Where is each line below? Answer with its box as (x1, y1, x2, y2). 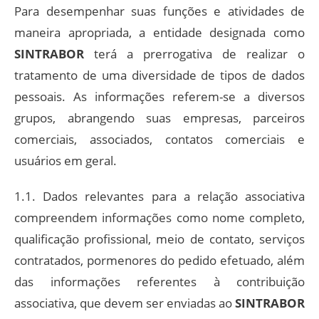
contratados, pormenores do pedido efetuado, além (14, 251, 305, 268)
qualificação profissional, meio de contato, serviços (14, 230, 305, 247)
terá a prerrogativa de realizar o (84, 45, 305, 62)
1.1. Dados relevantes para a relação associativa (14, 187, 305, 204)
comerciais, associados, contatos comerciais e (14, 130, 305, 147)
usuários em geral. (14, 152, 117, 169)
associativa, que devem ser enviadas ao (14, 294, 235, 311)
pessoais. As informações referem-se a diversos (14, 88, 305, 105)
